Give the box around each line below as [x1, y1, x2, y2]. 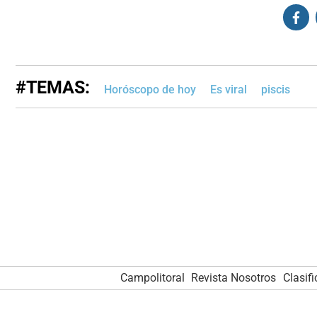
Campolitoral [120, 270, 185, 284]
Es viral [210, 83, 247, 97]
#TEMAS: [16, 77, 90, 98]
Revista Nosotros [191, 270, 277, 284]
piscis [261, 83, 290, 97]
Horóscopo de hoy [104, 83, 196, 97]
